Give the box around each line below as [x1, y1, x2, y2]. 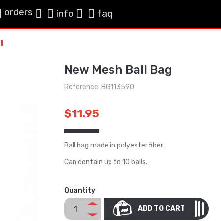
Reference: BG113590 [64, 83, 134, 91]
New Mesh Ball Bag [64, 63, 172, 76]
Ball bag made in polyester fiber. [64, 141, 164, 149]
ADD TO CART [137, 204, 185, 213]
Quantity [64, 186, 95, 195]
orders [4, 6, 33, 18]
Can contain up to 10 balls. [64, 158, 147, 166]
